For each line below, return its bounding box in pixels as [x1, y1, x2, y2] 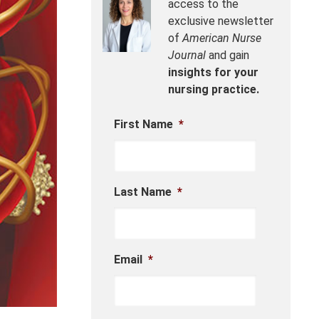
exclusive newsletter [168, 14, 273, 28]
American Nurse [182, 31, 261, 45]
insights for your [168, 65, 258, 79]
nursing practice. [168, 82, 259, 96]
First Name [114, 117, 173, 131]
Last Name [114, 184, 172, 199]
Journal [168, 48, 206, 62]
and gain [206, 48, 249, 62]
